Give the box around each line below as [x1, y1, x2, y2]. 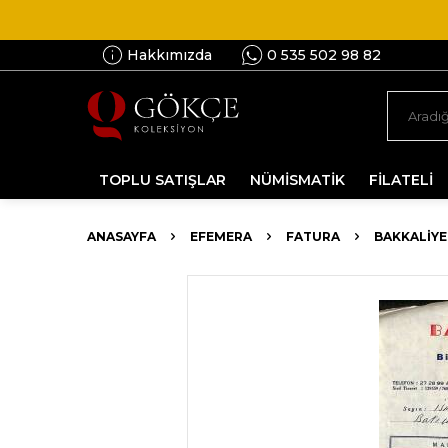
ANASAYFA [87, 229, 156, 244]
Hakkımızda [127, 46, 212, 64]
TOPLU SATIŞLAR [99, 171, 226, 189]
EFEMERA [190, 229, 252, 244]
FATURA [286, 229, 340, 244]
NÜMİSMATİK [250, 171, 345, 189]
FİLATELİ [369, 171, 433, 189]
